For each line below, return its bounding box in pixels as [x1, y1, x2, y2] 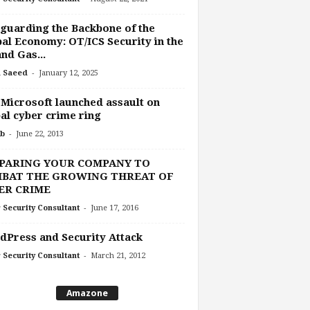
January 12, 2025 [38, 68, 98, 77]
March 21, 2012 [90, 250, 145, 260]
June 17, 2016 [90, 203, 138, 212]
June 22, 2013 [15, 129, 64, 138]
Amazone [66, 288, 108, 299]
